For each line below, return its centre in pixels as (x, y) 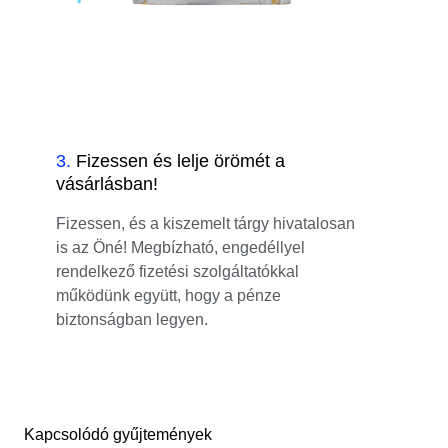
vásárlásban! (107, 184)
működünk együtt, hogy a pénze (168, 296)
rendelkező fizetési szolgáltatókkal (177, 272)
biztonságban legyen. (132, 320)
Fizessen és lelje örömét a (180, 161)
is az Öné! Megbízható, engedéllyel (180, 248)
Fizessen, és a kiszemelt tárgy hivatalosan (205, 224)
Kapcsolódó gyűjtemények (118, 435)
